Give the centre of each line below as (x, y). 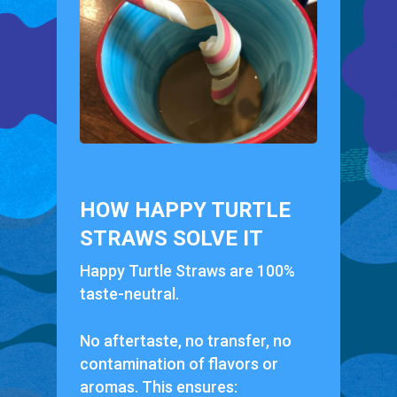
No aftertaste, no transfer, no (185, 340)
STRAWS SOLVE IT (171, 238)
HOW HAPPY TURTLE (185, 210)
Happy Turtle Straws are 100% (187, 270)
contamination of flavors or (179, 363)
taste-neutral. (129, 293)
